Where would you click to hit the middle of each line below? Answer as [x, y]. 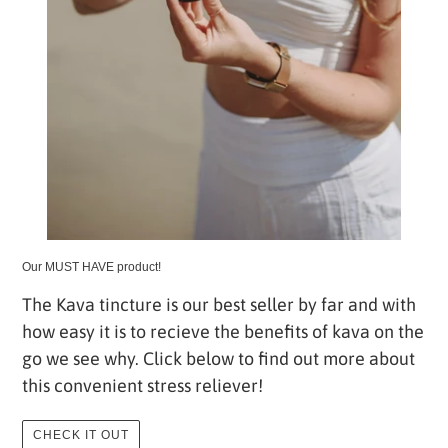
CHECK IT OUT [81, 434]
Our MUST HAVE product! [91, 266]
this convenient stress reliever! [142, 386]
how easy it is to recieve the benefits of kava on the [223, 332]
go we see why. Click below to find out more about [218, 359]
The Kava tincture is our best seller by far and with [219, 305]
